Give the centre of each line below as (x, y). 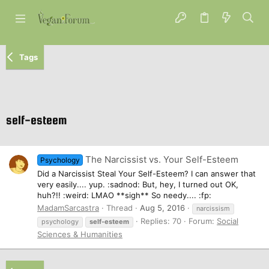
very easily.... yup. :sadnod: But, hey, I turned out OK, (138, 184)
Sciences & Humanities (80, 234)
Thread (119, 207)
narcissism (213, 208)
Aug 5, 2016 (162, 207)
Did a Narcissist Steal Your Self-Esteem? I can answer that (147, 173)
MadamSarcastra (68, 207)
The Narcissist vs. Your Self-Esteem (162, 160)
